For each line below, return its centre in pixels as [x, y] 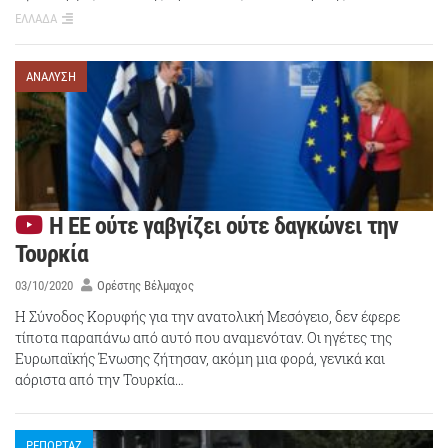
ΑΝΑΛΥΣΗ [51, 77]
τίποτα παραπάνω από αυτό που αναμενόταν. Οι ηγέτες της [203, 337]
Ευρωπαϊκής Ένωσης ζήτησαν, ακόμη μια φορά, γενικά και [200, 358]
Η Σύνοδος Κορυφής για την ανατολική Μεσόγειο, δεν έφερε [207, 316]
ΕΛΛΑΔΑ [36, 19]
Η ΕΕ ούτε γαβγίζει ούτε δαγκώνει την [223, 226]
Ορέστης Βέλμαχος [145, 286]
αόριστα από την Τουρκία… [99, 379]
